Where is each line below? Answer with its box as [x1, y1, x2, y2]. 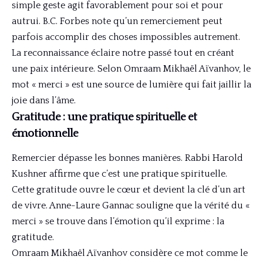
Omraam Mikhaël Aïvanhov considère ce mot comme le [12, 248, 248, 259]
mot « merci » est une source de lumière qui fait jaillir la [12, 79, 251, 90]
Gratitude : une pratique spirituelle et [12, 110, 197, 124]
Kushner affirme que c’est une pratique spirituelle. [12, 168, 227, 180]
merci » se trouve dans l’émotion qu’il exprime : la [12, 216, 224, 227]
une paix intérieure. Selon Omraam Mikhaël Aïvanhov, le [12, 63, 251, 75]
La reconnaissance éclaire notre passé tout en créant [12, 48, 234, 59]
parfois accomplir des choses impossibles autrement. [12, 32, 240, 43]
